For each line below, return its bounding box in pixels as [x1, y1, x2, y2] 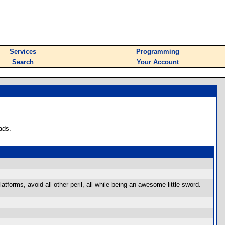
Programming [136, 48, 179, 55]
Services [10, 48, 36, 55]
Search [12, 58, 34, 66]
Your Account [137, 58, 179, 66]
